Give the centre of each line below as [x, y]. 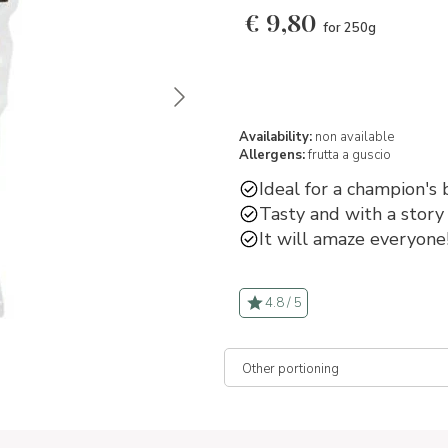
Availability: [275, 136]
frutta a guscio [349, 154]
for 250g [349, 28]
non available [353, 136]
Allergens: [272, 154]
